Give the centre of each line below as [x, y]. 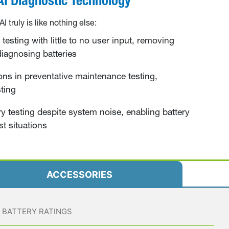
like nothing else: [65, 23]
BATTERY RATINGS [37, 212]
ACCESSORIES [79, 175]
